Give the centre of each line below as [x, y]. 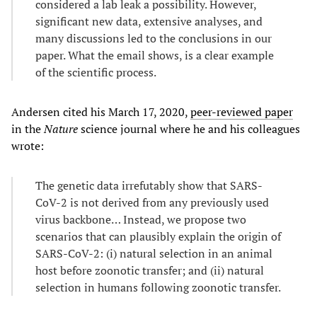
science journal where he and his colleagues [189, 128]
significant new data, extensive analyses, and [149, 21]
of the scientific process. [96, 72]
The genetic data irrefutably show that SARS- [149, 185]
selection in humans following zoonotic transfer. [158, 287]
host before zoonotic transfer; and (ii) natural [150, 270]
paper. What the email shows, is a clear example [155, 55]
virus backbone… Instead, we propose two [141, 219]
